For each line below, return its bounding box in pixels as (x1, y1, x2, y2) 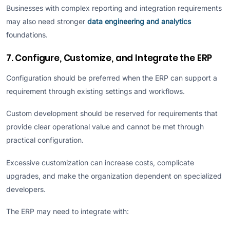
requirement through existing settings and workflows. (6, 86, 185, 95)
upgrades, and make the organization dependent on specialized (6, 171, 222, 180)
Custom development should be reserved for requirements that (6, 109, 218, 118)
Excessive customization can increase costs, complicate (6, 158, 194, 167)
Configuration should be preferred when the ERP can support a (6, 73, 217, 82)
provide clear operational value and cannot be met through (6, 122, 204, 131)
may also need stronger (6, 16, 87, 26)
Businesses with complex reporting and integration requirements (6, 3, 222, 12)
